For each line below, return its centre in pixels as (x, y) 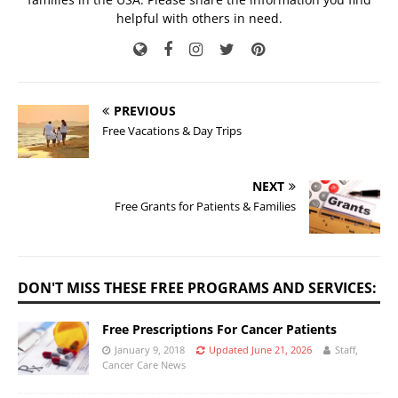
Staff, (346, 350)
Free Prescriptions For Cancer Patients (219, 330)
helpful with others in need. (199, 19)
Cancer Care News (144, 365)
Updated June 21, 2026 (260, 350)
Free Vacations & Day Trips (172, 131)
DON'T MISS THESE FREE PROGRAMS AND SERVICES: (197, 288)
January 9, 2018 (150, 350)
